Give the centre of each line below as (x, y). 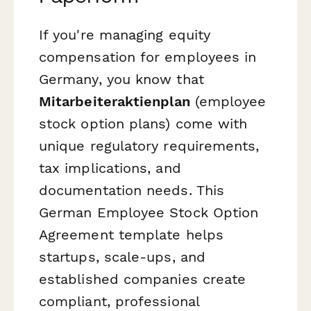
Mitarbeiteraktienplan (115, 102)
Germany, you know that (121, 79)
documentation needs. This (132, 191)
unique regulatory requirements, (149, 146)
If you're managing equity (125, 35)
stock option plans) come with (143, 124)
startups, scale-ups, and (122, 257)
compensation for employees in (148, 57)
